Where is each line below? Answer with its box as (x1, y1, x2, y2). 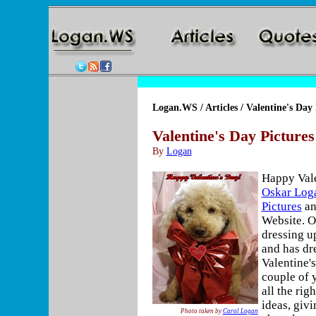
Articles (205, 102, 238, 113)
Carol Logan (222, 308, 258, 315)
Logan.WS (152, 102, 197, 113)
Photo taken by (180, 308, 223, 315)
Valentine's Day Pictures (152, 128, 315, 145)
